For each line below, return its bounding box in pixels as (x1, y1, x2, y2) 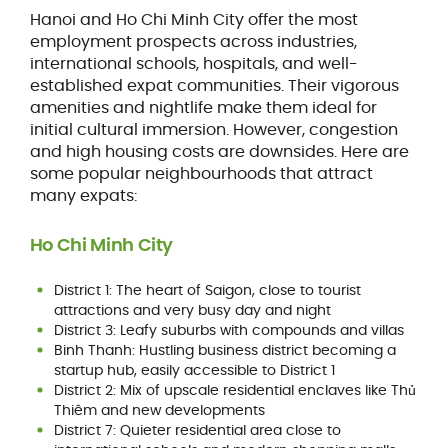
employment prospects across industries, (29, 29, 357, 53)
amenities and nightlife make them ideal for (29, 95, 377, 119)
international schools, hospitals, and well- (29, 51, 358, 75)
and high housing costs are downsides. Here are (29, 139, 409, 163)
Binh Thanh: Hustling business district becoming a (53, 339, 396, 360)
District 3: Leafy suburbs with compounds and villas (53, 319, 404, 340)
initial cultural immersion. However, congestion (29, 117, 398, 141)
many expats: (29, 183, 137, 207)
